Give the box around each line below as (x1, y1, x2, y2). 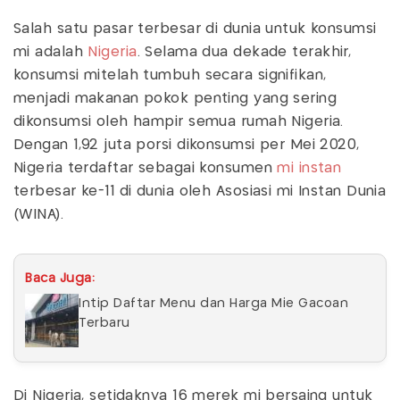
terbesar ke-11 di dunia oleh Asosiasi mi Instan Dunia (13, 185, 387, 199)
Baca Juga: (25, 272, 95, 286)
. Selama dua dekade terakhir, (137, 46, 352, 60)
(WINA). (13, 208, 64, 222)
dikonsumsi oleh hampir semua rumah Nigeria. (13, 115, 344, 129)
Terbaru (79, 317, 130, 330)
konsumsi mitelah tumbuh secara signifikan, (13, 69, 327, 83)
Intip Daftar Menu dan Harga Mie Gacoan (79, 297, 348, 311)
